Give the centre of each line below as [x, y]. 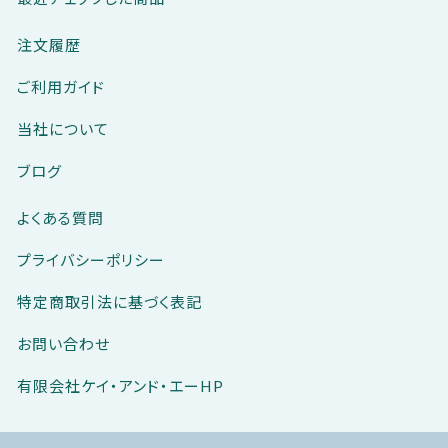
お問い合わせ [63, 344]
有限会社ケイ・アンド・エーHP [120, 386]
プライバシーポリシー [90, 260]
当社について [62, 129]
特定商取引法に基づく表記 [109, 302]
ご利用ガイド [60, 87]
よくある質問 [60, 218]
